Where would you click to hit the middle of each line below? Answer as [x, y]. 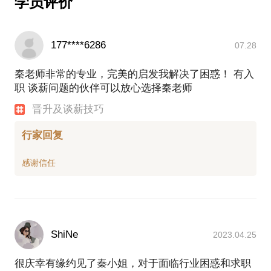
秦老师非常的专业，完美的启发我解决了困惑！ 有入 [134, 74]
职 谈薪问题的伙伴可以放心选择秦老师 [103, 88]
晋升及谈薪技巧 [68, 109]
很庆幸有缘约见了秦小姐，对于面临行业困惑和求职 [133, 263]
